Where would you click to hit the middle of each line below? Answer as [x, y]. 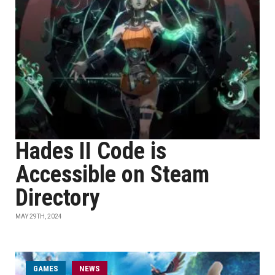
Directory [58, 198]
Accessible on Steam [112, 174]
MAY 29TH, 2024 [39, 216]
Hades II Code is [91, 151]
